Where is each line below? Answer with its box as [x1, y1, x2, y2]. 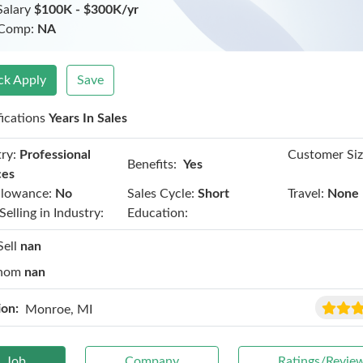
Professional [19, 148, 92, 161]
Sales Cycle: [126, 187, 194, 200]
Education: [126, 207, 188, 220]
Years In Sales [49, 112, 128, 125]
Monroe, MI [25, 302, 93, 316]
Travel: [288, 187, 325, 200]
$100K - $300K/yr [34, 3, 139, 16]
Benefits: [126, 157, 177, 171]
